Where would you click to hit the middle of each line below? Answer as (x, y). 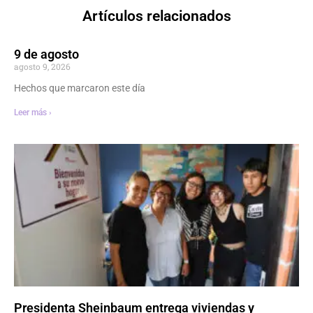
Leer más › (33, 113)
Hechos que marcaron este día (80, 88)
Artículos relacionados (156, 16)
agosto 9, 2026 (42, 67)
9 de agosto (46, 54)
